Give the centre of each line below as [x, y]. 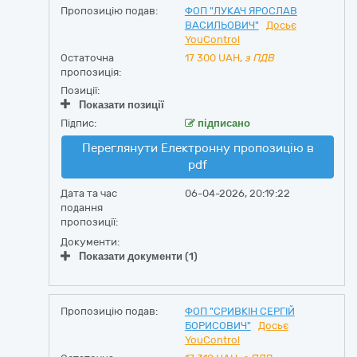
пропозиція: [91, 72]
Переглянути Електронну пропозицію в [198, 148]
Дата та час [89, 193]
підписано [222, 123]
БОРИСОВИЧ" [218, 326]
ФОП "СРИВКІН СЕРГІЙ [239, 311]
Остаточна [87, 58]
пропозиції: [89, 222]
